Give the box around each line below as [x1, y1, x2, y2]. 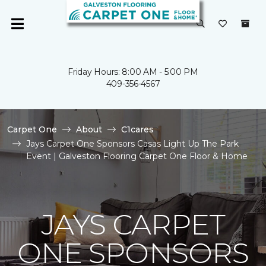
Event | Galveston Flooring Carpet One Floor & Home [26, 151, 248, 161]
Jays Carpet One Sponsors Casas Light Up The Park [26, 138, 239, 149]
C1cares [121, 124, 154, 135]
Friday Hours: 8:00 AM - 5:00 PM [68, 66, 198, 77]
